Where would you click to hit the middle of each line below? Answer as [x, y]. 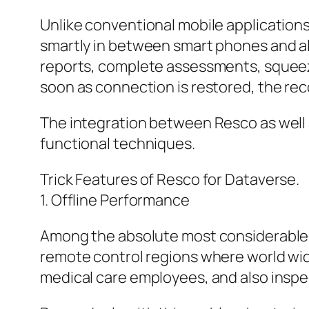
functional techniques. [118, 144]
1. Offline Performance [115, 200]
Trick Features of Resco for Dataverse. [170, 180]
